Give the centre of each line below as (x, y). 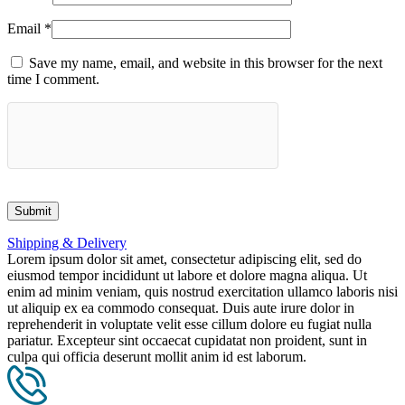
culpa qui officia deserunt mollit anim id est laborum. (157, 357)
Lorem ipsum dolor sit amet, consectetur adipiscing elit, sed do (184, 259)
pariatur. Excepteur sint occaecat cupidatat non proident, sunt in (187, 341)
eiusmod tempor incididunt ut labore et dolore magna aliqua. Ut (187, 276)
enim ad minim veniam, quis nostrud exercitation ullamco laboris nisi (202, 292)
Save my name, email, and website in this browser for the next (206, 63)
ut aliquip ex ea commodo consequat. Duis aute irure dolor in (181, 308)
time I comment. (53, 80)
